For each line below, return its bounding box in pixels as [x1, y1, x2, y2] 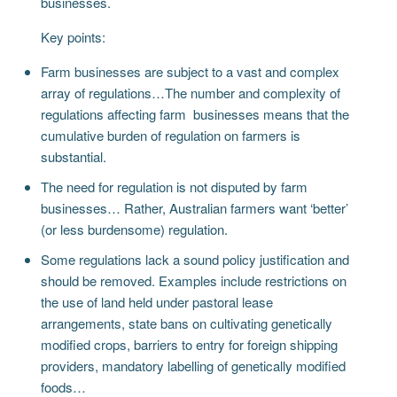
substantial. [41, 146, 107, 166]
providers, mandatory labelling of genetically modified [41, 355, 346, 375]
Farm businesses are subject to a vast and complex [41, 61, 340, 81]
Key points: [41, 27, 106, 46]
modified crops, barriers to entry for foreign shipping [41, 334, 339, 354]
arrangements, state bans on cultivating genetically [41, 313, 333, 332]
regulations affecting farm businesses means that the [41, 104, 350, 123]
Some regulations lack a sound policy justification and [41, 249, 350, 269]
